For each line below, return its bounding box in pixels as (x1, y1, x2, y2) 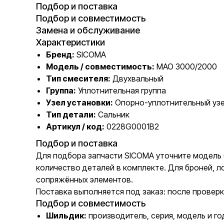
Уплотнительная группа (76, 85, 166, 95)
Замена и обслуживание (36, 25, 140, 35)
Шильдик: (46, 210, 86, 220)
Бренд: (46, 49, 74, 59)
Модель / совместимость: (46, 61, 154, 71)
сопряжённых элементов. (36, 174, 133, 184)
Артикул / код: (46, 121, 104, 131)
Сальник (96, 109, 129, 119)
